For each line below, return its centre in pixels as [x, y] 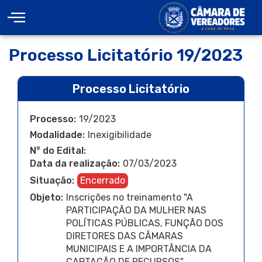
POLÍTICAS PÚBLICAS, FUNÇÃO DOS [145, 223]
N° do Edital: [58, 151]
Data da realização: [75, 163]
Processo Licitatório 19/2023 [126, 55]
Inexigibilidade [120, 135]
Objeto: [46, 197]
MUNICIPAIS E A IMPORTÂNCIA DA [139, 249]
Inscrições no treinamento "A [130, 197]
